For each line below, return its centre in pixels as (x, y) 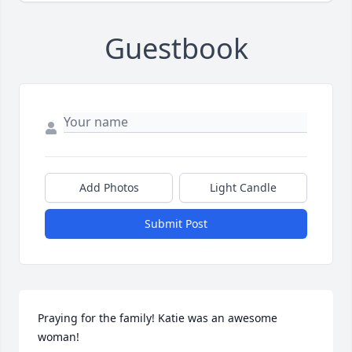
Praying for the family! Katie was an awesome (158, 317)
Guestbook (176, 48)
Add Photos (109, 187)
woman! (59, 336)
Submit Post (176, 223)
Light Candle (243, 187)
